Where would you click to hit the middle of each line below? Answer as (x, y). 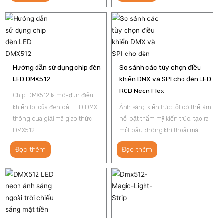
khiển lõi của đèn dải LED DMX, (56, 107)
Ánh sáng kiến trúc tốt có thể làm (165, 107)
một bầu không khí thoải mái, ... (163, 130)
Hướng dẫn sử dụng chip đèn (57, 67)
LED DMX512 (31, 79)
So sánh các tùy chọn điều (160, 67)
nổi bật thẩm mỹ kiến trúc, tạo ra (164, 118)
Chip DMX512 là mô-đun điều (53, 95)
